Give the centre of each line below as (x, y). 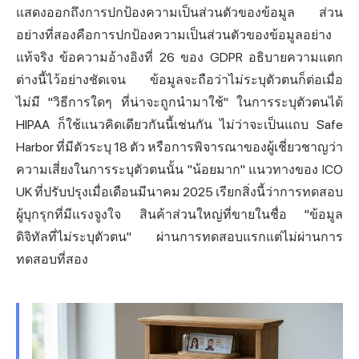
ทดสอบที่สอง (52, 259)
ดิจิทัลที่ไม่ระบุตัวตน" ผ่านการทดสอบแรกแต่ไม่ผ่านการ (179, 236)
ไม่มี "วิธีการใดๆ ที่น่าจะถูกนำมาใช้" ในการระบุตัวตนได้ (179, 102)
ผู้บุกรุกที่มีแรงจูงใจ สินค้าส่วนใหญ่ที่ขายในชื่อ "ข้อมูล (179, 214)
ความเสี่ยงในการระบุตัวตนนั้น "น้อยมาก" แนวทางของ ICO (179, 169)
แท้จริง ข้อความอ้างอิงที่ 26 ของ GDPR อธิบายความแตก (179, 57)
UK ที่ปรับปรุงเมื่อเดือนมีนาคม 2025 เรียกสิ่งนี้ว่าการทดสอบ (179, 192)
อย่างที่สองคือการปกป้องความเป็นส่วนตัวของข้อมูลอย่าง (174, 34)
